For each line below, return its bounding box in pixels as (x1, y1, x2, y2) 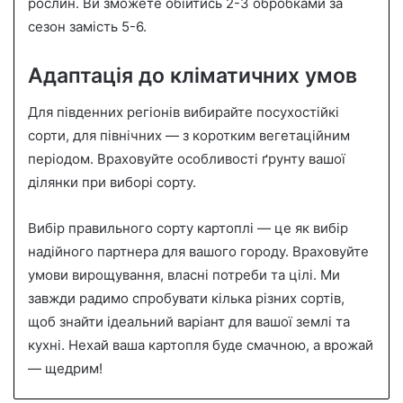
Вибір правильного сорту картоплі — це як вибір (28, 219, 348, 237)
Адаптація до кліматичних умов (28, 63, 357, 89)
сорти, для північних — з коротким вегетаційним (28, 126, 350, 144)
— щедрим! (28, 359, 103, 377)
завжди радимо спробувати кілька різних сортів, (28, 289, 345, 307)
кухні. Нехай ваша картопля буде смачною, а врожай (28, 336, 373, 354)
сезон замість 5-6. (28, 18, 147, 36)
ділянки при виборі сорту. (28, 173, 196, 191)
